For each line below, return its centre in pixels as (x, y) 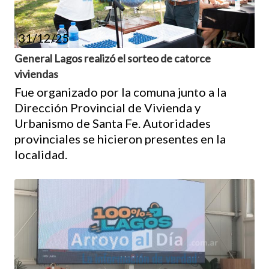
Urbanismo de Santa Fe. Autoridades (113, 123)
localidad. (41, 154)
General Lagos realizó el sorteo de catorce (113, 58)
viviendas (36, 74)
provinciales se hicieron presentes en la (120, 138)
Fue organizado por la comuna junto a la (120, 92)
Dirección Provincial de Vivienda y (107, 107)
